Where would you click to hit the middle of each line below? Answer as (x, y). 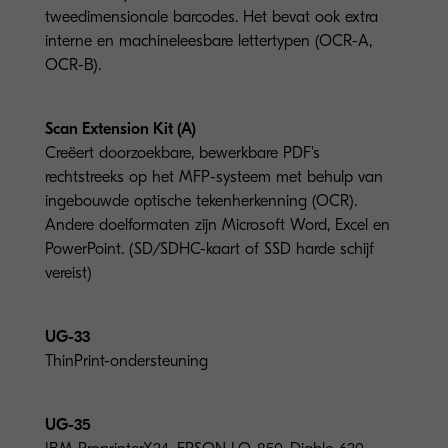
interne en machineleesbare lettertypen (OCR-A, (208, 40)
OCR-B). (73, 64)
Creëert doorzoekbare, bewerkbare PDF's (182, 152)
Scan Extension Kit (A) (120, 128)
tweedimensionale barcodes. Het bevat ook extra (211, 16)
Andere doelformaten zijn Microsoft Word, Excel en (217, 224)
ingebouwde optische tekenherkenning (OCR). (201, 200)
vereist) (68, 272)
